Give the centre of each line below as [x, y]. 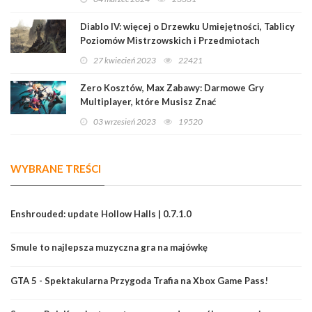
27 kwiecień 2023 [125, 60]
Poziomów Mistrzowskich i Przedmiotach [170, 40]
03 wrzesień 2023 [125, 121]
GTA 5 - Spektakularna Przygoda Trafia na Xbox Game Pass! [139, 280]
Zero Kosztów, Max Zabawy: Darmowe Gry [172, 87]
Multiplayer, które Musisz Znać [148, 101]
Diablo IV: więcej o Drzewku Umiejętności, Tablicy [187, 26]
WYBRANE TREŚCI [56, 168]
